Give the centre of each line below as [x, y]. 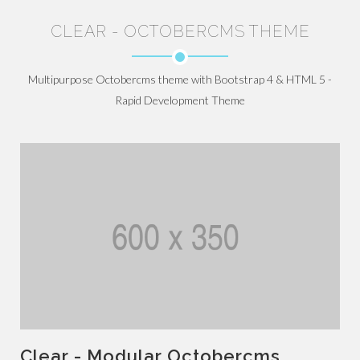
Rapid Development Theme [180, 100]
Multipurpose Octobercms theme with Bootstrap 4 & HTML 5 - [180, 80]
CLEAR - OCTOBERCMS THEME [180, 32]
